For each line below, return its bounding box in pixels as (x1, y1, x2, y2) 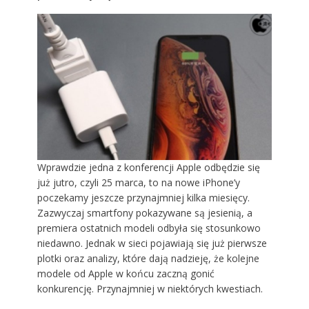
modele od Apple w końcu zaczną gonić (37, 267, 215, 281)
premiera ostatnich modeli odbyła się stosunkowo (37, 221, 261, 235)
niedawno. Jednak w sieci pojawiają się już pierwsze (37, 237, 267, 250)
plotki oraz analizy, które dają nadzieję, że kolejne (37, 252, 259, 266)
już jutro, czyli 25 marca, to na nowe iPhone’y (37, 176, 240, 190)
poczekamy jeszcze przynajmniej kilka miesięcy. (37, 191, 250, 205)
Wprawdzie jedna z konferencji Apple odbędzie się (37, 161, 260, 175)
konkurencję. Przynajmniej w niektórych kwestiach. (37, 282, 263, 296)
